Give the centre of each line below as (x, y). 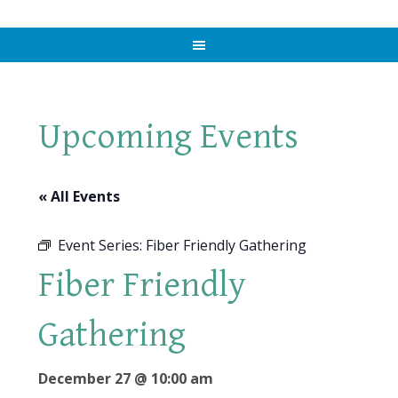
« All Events (79, 196)
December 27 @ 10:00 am (125, 378)
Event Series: (101, 245)
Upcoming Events (168, 137)
